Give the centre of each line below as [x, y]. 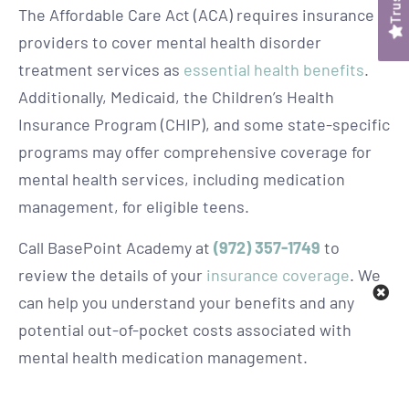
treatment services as [101, 70]
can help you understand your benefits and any [186, 302]
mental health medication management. [163, 357]
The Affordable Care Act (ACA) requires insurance [196, 15]
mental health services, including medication [182, 179]
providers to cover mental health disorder [170, 42]
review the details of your [112, 274]
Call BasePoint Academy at [116, 247]
